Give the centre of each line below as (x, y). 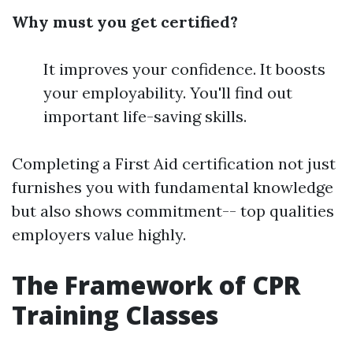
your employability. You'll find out (168, 92)
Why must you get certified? (125, 21)
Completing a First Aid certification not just (174, 163)
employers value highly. (99, 234)
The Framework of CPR (156, 284)
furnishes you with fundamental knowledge (173, 187)
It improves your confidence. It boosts (184, 69)
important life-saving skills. (145, 116)
